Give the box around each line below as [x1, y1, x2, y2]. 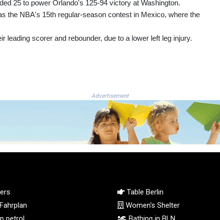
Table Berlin [125, 187, 164, 196]
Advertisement [91, 92, 129, 99]
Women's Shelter [124, 200, 180, 210]
